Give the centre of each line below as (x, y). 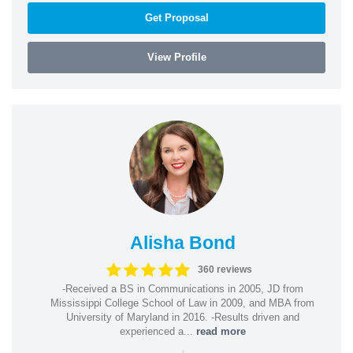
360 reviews (225, 269)
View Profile (176, 57)
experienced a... (158, 331)
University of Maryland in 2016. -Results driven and (182, 317)
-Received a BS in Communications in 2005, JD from (182, 288)
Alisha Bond (182, 242)
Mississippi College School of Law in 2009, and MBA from (182, 303)
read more (221, 331)
